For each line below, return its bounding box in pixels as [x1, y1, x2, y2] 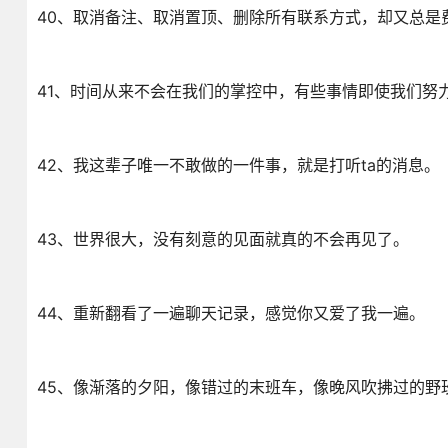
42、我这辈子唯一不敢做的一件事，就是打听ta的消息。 [36, 155, 440, 175]
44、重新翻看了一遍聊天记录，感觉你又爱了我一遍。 [36, 303, 425, 323]
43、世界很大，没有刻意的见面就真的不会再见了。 [36, 229, 409, 249]
